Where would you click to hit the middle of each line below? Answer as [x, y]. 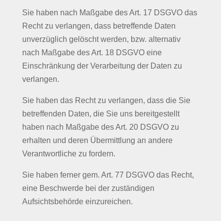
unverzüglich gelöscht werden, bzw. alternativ [101, 39]
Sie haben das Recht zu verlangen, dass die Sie [106, 100]
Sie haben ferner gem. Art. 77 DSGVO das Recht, [108, 175]
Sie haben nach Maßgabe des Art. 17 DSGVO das [110, 13]
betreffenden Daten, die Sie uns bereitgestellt [101, 114]
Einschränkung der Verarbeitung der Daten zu [102, 66]
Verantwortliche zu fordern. [69, 154]
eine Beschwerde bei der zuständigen [88, 188]
